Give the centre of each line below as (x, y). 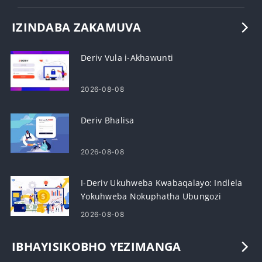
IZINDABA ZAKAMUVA (77, 27)
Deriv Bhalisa (108, 120)
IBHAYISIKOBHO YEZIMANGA (96, 247)
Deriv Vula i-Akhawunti (127, 58)
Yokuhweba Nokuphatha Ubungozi (151, 196)
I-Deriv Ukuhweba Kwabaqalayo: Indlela (162, 183)
